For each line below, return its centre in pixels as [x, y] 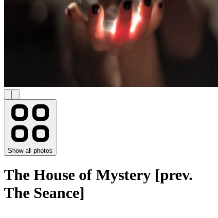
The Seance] [44, 193]
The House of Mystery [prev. [98, 175]
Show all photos [30, 151]
